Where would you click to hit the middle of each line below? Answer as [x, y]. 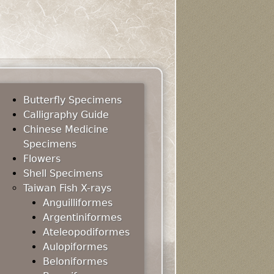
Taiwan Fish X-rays [67, 188]
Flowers [42, 159]
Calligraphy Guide [66, 115]
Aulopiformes [75, 247]
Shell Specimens [63, 173]
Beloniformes [75, 261]
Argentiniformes [82, 217]
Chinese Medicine [66, 129]
